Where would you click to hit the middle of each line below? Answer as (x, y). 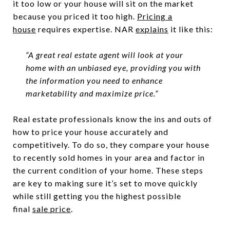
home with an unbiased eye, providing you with (113, 67)
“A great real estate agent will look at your (104, 54)
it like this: (191, 29)
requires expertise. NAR (86, 29)
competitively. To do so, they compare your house (111, 144)
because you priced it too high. (75, 16)
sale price (52, 208)
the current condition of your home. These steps (108, 170)
